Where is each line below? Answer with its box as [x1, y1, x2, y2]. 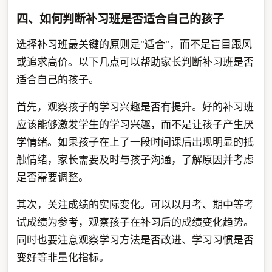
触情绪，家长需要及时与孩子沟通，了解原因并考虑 [16, 152, 254, 166]
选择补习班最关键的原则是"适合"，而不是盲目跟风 [16, 36, 252, 51]
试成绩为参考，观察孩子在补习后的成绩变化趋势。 [16, 214, 254, 229]
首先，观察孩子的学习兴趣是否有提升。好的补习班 [16, 99, 254, 114]
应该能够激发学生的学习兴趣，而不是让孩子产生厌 [16, 117, 254, 131]
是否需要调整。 [16, 169, 89, 184]
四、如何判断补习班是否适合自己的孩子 [16, 10, 224, 27]
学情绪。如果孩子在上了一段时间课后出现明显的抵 [16, 134, 254, 149]
